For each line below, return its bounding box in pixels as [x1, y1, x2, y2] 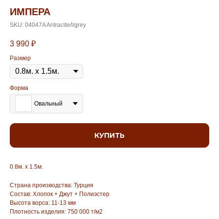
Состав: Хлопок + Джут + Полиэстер [10, 191, 109, 198]
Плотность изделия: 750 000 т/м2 [10, 208, 103, 216]
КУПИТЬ [94, 131, 125, 140]
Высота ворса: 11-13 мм [10, 199, 76, 207]
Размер [10, 55, 31, 62]
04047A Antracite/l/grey [25, 22, 86, 28]
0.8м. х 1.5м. [10, 163, 43, 171]
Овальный [34, 100, 63, 108]
